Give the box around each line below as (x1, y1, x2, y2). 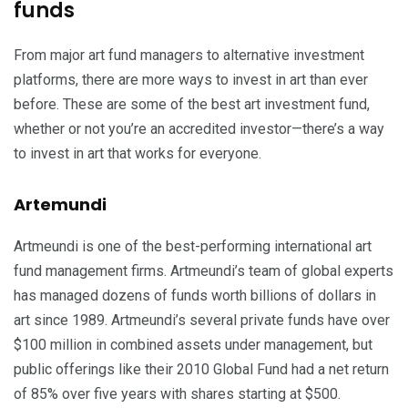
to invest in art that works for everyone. (14, 145, 261, 163)
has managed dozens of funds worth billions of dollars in (14, 287, 376, 305)
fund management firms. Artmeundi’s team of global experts (14, 262, 393, 280)
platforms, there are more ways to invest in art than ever (14, 71, 368, 89)
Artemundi (14, 193, 107, 217)
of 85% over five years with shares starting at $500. (14, 385, 341, 403)
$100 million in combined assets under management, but (14, 336, 372, 354)
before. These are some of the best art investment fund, (14, 96, 370, 114)
